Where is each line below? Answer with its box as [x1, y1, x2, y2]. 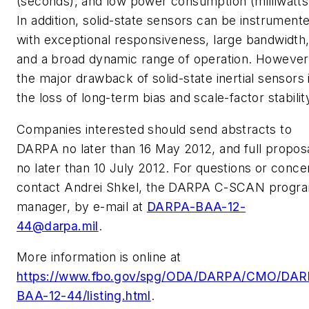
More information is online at [17, 250, 181, 265]
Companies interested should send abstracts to [17, 121, 292, 137]
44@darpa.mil [17, 218, 99, 233]
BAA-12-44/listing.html [17, 288, 151, 303]
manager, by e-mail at [17, 199, 147, 214]
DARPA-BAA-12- [146, 199, 246, 214]
